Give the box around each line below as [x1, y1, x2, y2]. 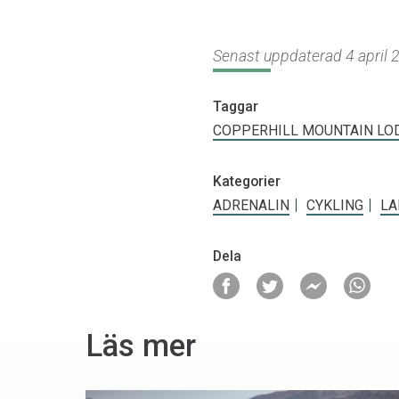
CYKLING [306, 197, 363, 215]
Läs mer [85, 328, 196, 364]
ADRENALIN [213, 197, 289, 215]
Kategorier [213, 173, 281, 191]
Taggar [213, 98, 258, 116]
